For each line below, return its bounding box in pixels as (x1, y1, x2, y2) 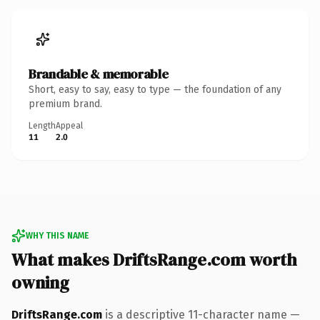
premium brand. (29, 97, 102, 110)
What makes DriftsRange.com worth (11, 247, 297, 271)
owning (11, 270, 69, 294)
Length (29, 120, 56, 131)
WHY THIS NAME (26, 230, 89, 241)
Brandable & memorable (29, 64, 169, 83)
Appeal (56, 120, 83, 131)
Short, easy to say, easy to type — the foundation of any (29, 83, 281, 96)
